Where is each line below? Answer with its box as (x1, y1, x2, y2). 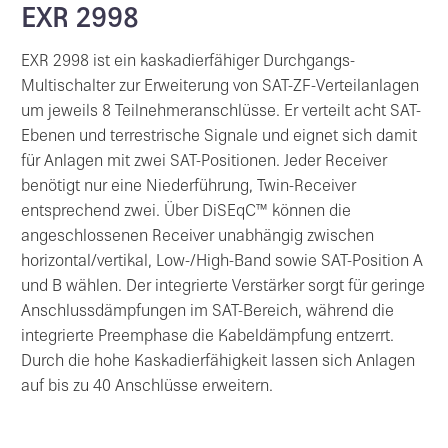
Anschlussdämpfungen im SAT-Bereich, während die (21, 305, 394, 321)
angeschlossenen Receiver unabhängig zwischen (21, 230, 374, 246)
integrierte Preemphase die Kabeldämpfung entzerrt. (21, 330, 394, 346)
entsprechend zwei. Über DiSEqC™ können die (21, 205, 351, 221)
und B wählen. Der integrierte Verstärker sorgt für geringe (21, 280, 425, 296)
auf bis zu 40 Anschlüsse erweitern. (21, 380, 273, 396)
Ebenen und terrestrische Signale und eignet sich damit (21, 130, 417, 146)
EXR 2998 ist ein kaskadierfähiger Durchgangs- (21, 55, 355, 71)
